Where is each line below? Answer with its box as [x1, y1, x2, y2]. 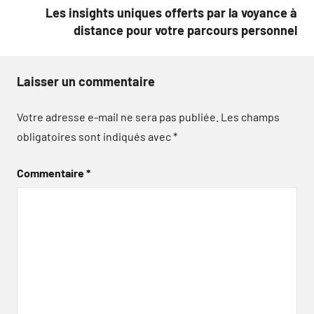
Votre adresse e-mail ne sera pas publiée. [17, 110, 219, 123]
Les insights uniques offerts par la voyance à [46, 5, 297, 20]
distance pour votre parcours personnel [74, 22, 297, 38]
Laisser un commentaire [17, 74, 155, 89]
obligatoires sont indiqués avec [17, 130, 173, 143]
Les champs [221, 110, 280, 123]
